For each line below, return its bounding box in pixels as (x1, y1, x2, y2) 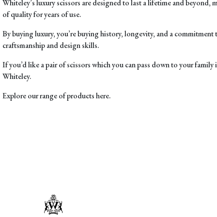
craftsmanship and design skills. (2, 40, 99, 51)
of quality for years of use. (2, 9, 81, 20)
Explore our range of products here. (2, 91, 111, 101)
